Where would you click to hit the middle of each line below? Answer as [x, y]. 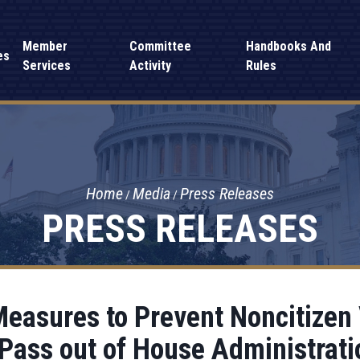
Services [47, 65]
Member [45, 46]
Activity [150, 65]
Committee [160, 46]
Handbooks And [288, 46]
